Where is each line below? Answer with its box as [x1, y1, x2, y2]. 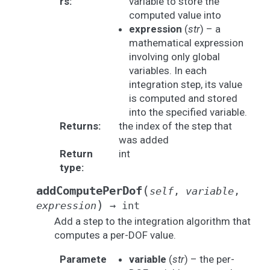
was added [118, 134, 169, 146]
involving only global [128, 51, 220, 63]
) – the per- [184, 253, 234, 265]
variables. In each [128, 64, 207, 77]
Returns [59, 120, 98, 132]
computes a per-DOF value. [54, 229, 176, 241]
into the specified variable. [128, 106, 247, 118]
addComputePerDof [36, 184, 142, 197]
